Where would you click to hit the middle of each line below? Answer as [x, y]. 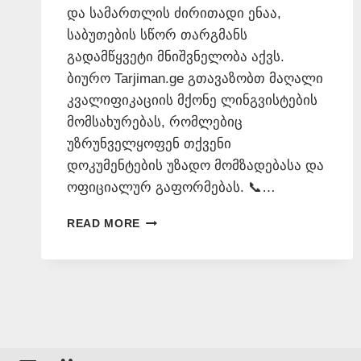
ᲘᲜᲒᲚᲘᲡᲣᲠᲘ [173, 220]
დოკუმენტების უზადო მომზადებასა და [195, 166]
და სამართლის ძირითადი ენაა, [174, 14]
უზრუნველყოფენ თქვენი [149, 144]
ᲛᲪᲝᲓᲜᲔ [162, 254]
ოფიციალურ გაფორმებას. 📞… [171, 188]
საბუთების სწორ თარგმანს [157, 35]
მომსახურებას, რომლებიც [155, 122]
